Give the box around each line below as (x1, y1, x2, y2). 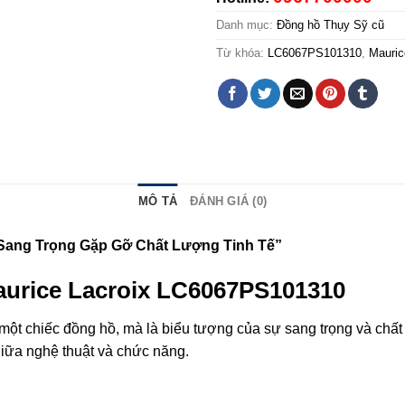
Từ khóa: (216, 46, 268, 61)
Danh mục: (216, 18, 277, 33)
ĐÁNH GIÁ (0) (190, 194, 268, 209)
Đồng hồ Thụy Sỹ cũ (277, 18, 384, 33)
